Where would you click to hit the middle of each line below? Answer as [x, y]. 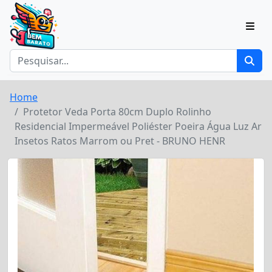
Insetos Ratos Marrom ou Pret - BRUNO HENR [120, 141]
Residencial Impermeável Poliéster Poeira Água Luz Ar [138, 127]
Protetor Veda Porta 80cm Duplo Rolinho [117, 112]
